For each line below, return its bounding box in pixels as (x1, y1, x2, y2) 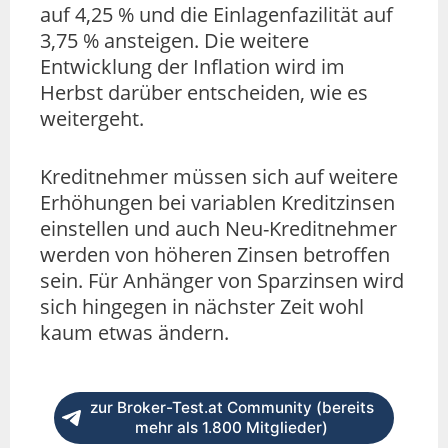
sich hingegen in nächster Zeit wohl (40, 293, 364, 321)
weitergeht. (40, 105, 144, 133)
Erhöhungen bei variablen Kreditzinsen (40, 189, 395, 217)
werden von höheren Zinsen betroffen (40, 241, 390, 269)
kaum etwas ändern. (40, 319, 229, 347)
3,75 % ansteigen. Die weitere (40, 27, 309, 55)
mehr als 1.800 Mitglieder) (135, 418, 328, 438)
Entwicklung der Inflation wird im (40, 53, 345, 81)
